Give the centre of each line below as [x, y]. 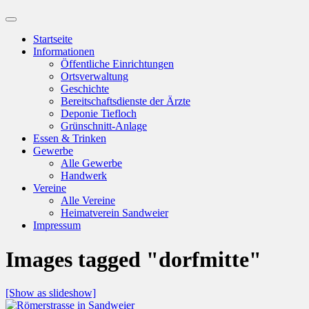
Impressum [57, 226]
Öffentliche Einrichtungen [117, 64]
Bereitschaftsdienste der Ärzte [126, 101]
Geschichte [85, 89]
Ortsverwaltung [94, 77]
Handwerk [84, 176]
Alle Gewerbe [91, 163]
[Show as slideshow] [51, 293]
